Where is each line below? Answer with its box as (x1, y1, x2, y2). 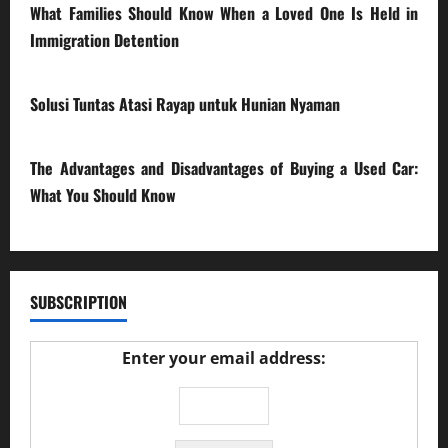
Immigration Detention (30, 28, 179, 53)
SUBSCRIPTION (30, 290, 127, 315)
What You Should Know (30, 183, 176, 208)
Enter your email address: (122, 347, 326, 370)
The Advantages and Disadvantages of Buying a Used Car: (30, 156, 418, 181)
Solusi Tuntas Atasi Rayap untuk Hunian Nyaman (30, 92, 340, 117)
